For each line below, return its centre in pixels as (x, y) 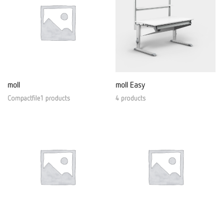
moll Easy (130, 85)
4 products (131, 98)
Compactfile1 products (39, 98)
